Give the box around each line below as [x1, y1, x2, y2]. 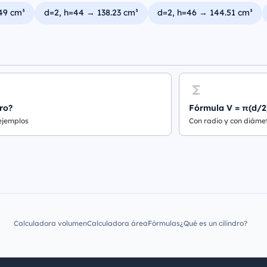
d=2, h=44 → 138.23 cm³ [44, 7, 138, 18]
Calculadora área [87, 219, 148, 228]
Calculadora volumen [14, 219, 87, 228]
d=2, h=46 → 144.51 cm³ [157, 7, 253, 18]
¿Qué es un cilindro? [180, 219, 247, 228]
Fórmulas [148, 219, 180, 228]
